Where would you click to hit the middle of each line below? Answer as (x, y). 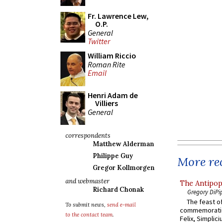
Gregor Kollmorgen (124, 168)
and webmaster (87, 181)
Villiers (107, 103)
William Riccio (112, 55)
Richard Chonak (118, 190)
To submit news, (86, 205)
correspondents (88, 136)
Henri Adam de (113, 95)
